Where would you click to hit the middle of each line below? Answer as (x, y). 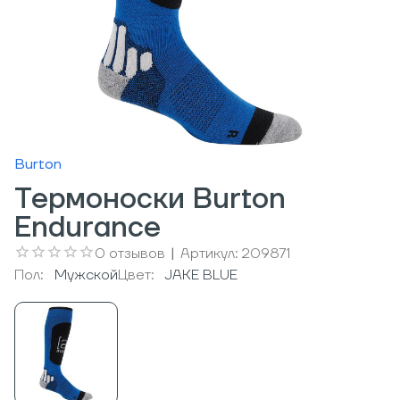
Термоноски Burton (150, 200)
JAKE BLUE (201, 275)
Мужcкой (86, 275)
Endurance (87, 228)
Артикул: (211, 254)
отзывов (137, 254)
